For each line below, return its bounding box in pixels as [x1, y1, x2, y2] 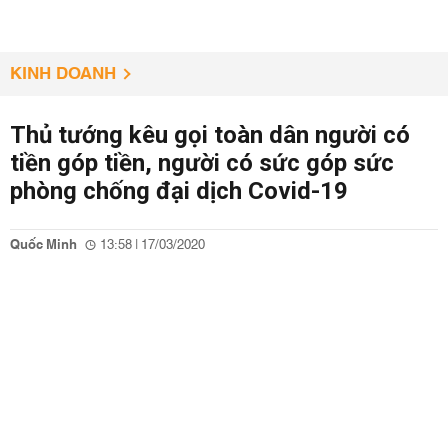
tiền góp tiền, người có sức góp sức [10, 149, 394, 177]
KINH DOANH [10, 58, 116, 90]
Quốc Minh [10, 233, 77, 257]
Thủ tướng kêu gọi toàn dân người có [10, 121, 410, 149]
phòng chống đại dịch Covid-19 [10, 177, 348, 205]
